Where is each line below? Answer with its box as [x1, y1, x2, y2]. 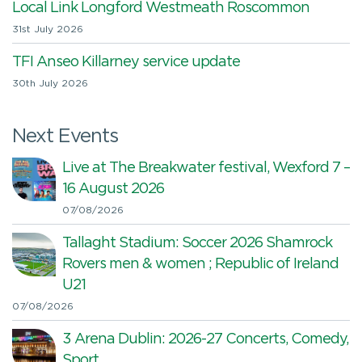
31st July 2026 [12, 24, 83, 34]
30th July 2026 [12, 78, 88, 88]
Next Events [12, 127, 118, 145]
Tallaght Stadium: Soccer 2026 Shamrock [62, 236, 332, 250]
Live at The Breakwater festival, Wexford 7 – [62, 161, 350, 175]
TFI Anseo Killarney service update [12, 55, 240, 69]
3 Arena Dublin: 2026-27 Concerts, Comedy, [62, 332, 348, 346]
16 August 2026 [62, 182, 164, 196]
